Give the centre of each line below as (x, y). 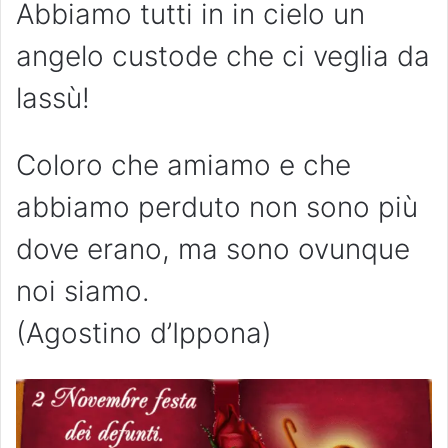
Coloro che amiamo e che (183, 164)
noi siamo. (83, 290)
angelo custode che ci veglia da (223, 55)
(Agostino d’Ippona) (144, 332)
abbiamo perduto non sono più (217, 206)
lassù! (53, 97)
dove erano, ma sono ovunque (213, 248)
